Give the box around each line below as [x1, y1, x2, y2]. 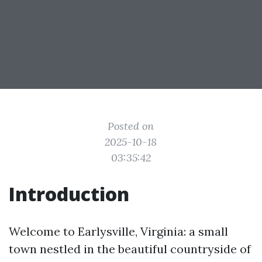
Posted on [108, 119, 154, 133]
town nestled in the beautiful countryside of [9, 242, 251, 256]
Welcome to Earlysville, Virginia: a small [9, 224, 228, 239]
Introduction [9, 181, 129, 206]
